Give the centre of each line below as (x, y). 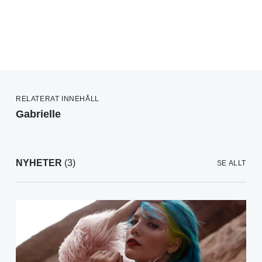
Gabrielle (38, 114)
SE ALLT (231, 163)
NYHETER (39, 163)
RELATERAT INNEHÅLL (58, 99)
